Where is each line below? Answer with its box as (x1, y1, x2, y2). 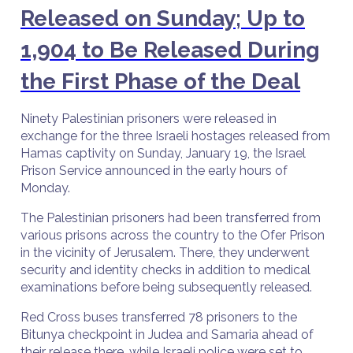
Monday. (20, 180, 76, 195)
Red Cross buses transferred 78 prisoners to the (20, 310, 297, 325)
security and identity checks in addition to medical (20, 262, 310, 277)
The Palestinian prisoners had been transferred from (20, 210, 321, 225)
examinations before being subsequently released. (20, 280, 321, 295)
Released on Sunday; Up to (20, 6, 305, 32)
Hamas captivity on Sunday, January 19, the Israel (20, 146, 306, 161)
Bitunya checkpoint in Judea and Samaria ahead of (20, 327, 314, 342)
